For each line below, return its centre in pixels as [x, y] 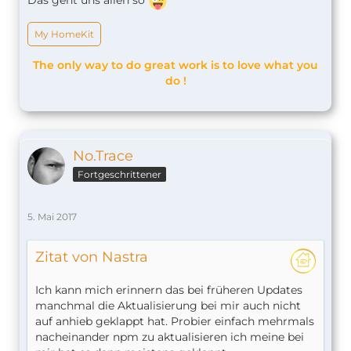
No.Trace [103, 156]
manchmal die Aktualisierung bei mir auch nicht [168, 306]
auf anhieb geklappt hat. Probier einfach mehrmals [175, 322]
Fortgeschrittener [119, 175]
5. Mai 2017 [52, 217]
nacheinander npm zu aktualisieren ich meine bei [170, 337]
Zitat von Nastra [92, 257]
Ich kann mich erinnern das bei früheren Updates [169, 290]
